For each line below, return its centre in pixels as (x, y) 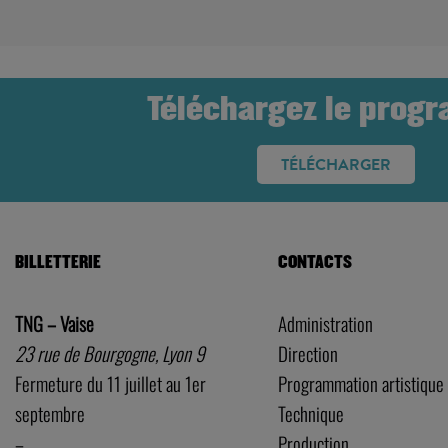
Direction (307, 353)
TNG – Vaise (54, 323)
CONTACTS (314, 262)
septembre (50, 413)
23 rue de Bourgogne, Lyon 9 (110, 353)
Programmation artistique (360, 383)
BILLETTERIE (58, 262)
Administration (325, 323)
